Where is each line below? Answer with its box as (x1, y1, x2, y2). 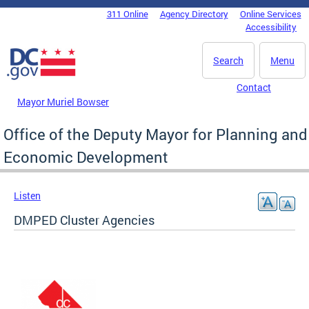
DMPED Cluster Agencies (14, 211, 154, 228)
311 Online (106, 8, 148, 20)
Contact (237, 81, 271, 94)
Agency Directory (159, 8, 228, 20)
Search (213, 54, 243, 67)
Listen (14, 188, 41, 202)
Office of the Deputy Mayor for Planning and (3, 123, 308, 144)
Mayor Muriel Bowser (17, 94, 109, 108)
